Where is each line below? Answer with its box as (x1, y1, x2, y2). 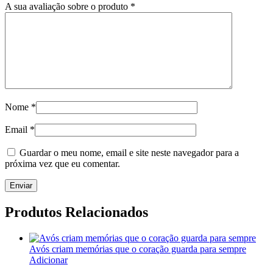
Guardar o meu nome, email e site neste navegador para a (19, 147, 239, 158)
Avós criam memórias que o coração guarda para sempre (29, 243, 246, 254)
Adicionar (29, 254, 68, 265)
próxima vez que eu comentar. (5, 158, 120, 169)
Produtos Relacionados (5, 204, 148, 221)
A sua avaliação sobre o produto (5, 1, 130, 12)
